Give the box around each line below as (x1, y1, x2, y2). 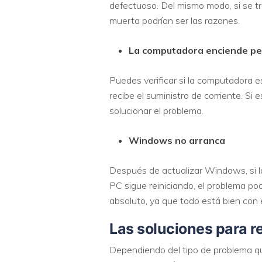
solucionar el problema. (109, 104, 204, 116)
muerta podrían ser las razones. (109, 14, 240, 26)
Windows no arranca (129, 134, 225, 146)
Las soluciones (109, 219, 212, 237)
